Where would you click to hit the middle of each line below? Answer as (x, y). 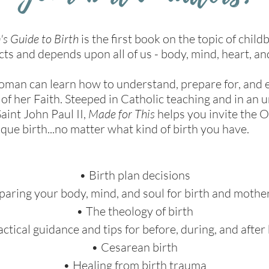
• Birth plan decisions (134, 175)
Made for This (122, 114)
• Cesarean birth (134, 247)
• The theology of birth (134, 211)
